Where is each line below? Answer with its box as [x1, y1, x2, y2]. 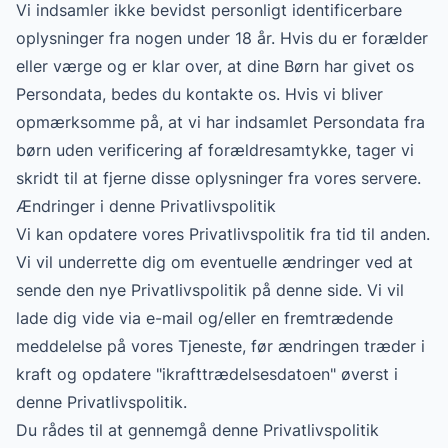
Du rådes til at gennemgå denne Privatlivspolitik [16, 420, 379, 440]
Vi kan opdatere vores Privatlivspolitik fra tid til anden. [16, 224, 430, 244]
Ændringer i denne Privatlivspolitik [16, 196, 276, 216]
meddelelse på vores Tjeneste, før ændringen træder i [16, 336, 425, 356]
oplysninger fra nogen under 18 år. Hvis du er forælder [16, 28, 428, 48]
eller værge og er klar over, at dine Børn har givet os [16, 56, 414, 76]
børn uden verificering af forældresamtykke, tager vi [16, 140, 414, 160]
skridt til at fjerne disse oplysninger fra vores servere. [16, 168, 421, 188]
